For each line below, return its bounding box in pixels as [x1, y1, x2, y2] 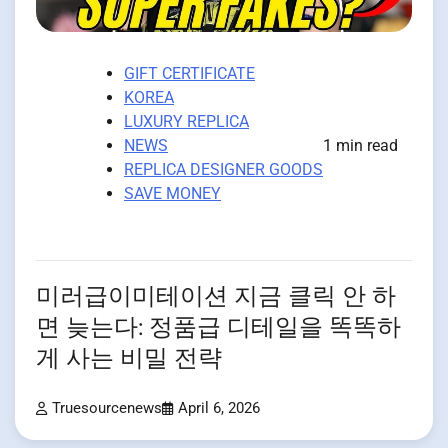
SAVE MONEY [124, 184, 221, 204]
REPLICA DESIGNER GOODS [124, 160, 323, 180]
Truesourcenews [52, 400, 162, 418]
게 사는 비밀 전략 [36, 342, 222, 376]
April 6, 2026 [178, 400, 260, 418]
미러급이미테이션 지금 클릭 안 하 [36, 280, 396, 314]
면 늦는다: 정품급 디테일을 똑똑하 [36, 311, 401, 345]
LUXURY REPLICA [124, 112, 249, 132]
